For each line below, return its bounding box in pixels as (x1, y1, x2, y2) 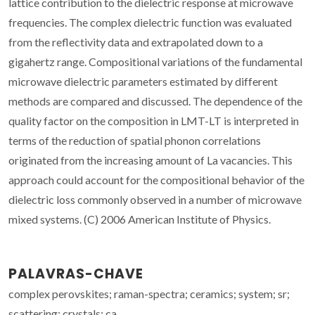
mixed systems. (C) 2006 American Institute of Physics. (8, 212, 271, 226)
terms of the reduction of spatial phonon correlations (8, 133, 261, 147)
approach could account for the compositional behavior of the (8, 172, 304, 186)
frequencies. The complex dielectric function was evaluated (8, 15, 292, 29)
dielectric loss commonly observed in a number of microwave (8, 192, 302, 206)
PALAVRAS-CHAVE (8, 264, 143, 283)
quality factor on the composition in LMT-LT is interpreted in (8, 113, 299, 127)
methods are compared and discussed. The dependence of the (8, 94, 302, 108)
